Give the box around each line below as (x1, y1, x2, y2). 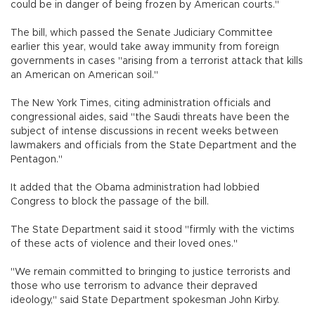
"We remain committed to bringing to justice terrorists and (11, 266, 290, 277)
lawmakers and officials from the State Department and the (11, 140, 297, 150)
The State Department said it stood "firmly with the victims (11, 224, 295, 235)
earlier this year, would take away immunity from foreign (11, 41, 279, 52)
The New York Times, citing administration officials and (11, 98, 271, 108)
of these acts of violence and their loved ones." (11, 238, 240, 249)
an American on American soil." (11, 70, 161, 80)
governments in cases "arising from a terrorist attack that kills (11, 56, 303, 66)
